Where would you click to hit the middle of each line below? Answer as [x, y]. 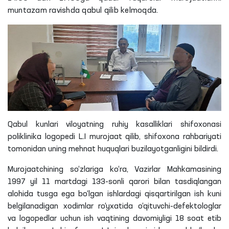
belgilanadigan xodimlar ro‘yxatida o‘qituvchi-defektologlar [114, 207]
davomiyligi [152, 219]
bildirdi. [205, 150]
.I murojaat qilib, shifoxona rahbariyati [152, 137]
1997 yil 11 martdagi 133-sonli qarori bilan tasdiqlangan [114, 182]
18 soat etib [196, 219]
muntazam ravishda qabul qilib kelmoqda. [83, 11]
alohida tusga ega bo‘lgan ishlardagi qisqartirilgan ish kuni [114, 194]
